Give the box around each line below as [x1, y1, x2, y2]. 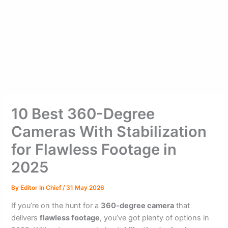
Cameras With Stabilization [11, 122, 207, 140]
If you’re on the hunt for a [11, 201, 101, 211]
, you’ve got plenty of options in [100, 213, 210, 223]
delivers [11, 213, 40, 223]
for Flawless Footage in [11, 140, 177, 158]
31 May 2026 [66, 184, 105, 191]
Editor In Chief [20, 184, 63, 191]
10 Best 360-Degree [11, 104, 155, 123]
